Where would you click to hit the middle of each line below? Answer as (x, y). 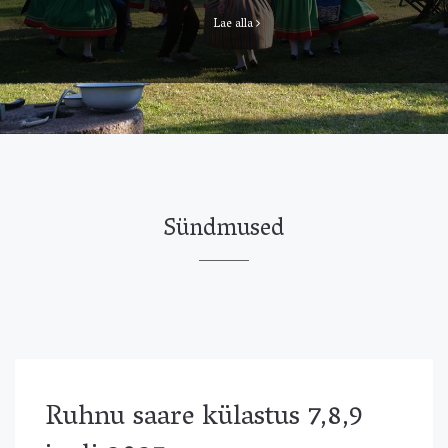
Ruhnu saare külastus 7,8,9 (204, 418)
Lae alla (234, 24)
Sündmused (224, 230)
